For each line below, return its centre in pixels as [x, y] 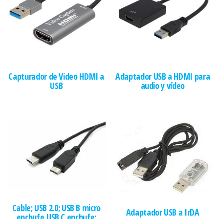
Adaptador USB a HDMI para [163, 77]
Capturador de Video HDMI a [56, 77]
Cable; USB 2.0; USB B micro [56, 208]
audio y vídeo [163, 86]
